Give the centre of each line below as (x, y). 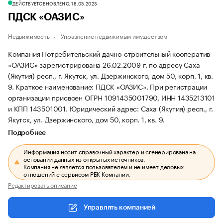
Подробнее (27, 133)
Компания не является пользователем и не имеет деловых (104, 166)
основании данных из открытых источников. (85, 159)
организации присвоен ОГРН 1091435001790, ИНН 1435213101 (111, 97)
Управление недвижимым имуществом (114, 36)
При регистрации (179, 86)
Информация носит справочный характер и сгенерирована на (110, 151)
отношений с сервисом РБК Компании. (77, 173)
